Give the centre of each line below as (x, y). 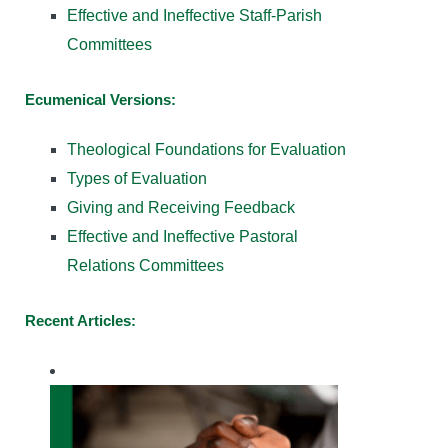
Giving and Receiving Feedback (181, 207)
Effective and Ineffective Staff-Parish (194, 16)
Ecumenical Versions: (100, 99)
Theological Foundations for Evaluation (206, 149)
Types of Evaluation (137, 178)
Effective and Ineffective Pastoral (182, 236)
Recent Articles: (80, 320)
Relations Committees (145, 265)
